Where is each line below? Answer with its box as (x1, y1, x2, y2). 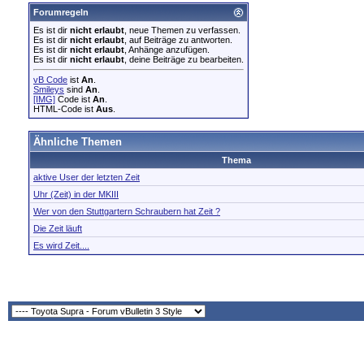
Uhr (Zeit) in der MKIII (33, 189, 119, 199)
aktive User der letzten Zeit (33, 172, 140, 182)
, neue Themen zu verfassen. (124, 25, 240, 35)
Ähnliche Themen (33, 136, 122, 148)
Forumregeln (33, 7, 89, 17)
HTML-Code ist (33, 104, 96, 114)
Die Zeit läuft (33, 223, 82, 233)
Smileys (33, 84, 64, 94)
